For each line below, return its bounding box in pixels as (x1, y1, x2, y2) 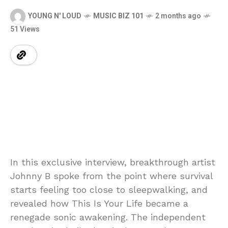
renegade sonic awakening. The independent (10, 211, 206, 222)
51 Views (10, 23, 40, 35)
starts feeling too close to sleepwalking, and (10, 184, 208, 195)
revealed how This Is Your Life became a (10, 197, 188, 209)
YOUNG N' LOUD (28, 11, 81, 22)
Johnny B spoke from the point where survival (10, 170, 213, 181)
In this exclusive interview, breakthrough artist (10, 156, 215, 167)
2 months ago (155, 11, 201, 22)
